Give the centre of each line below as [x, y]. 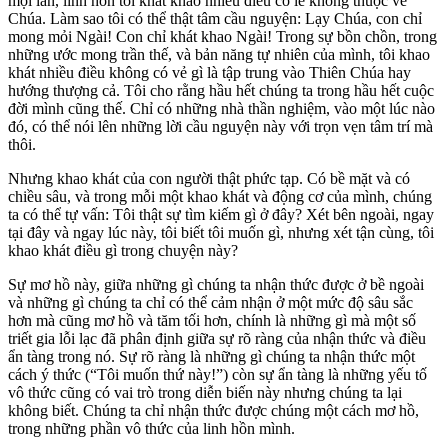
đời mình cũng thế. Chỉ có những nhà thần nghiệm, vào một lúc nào [221, 108]
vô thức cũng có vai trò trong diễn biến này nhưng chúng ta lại [205, 392]
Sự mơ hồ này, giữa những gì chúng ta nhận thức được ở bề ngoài [216, 284]
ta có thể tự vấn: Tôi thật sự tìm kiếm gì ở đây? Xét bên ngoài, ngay [221, 214]
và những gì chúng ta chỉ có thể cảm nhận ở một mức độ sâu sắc [210, 302]
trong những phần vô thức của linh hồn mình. [151, 428]
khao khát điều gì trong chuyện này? [123, 250]
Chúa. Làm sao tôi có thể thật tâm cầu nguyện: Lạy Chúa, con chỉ [215, 18]
